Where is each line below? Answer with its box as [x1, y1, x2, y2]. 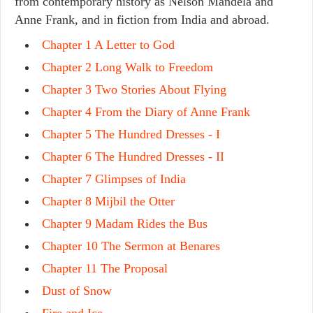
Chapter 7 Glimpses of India [42, 172, 186, 186]
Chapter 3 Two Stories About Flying [42, 82, 226, 96]
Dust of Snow [42, 284, 112, 298]
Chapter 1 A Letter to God [42, 38, 175, 52]
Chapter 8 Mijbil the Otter [42, 194, 175, 208]
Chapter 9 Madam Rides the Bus [42, 217, 208, 231]
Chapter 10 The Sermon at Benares [42, 239, 220, 253]
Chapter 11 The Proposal [42, 261, 168, 275]
